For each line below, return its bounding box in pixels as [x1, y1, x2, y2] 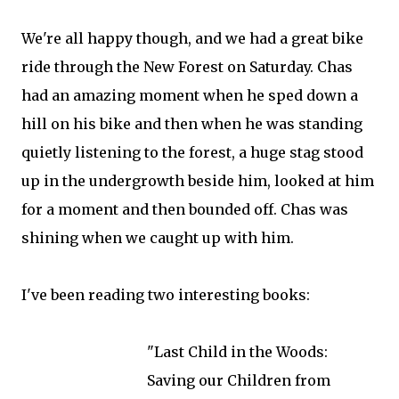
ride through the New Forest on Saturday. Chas [21, 58, 353, 76]
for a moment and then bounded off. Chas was [21, 200, 348, 218]
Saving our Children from [147, 371, 330, 389]
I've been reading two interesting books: [21, 286, 310, 304]
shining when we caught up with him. [21, 229, 294, 247]
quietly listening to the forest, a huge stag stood [21, 143, 363, 161]
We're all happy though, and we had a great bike [21, 29, 363, 47]
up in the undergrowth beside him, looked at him [21, 172, 374, 190]
